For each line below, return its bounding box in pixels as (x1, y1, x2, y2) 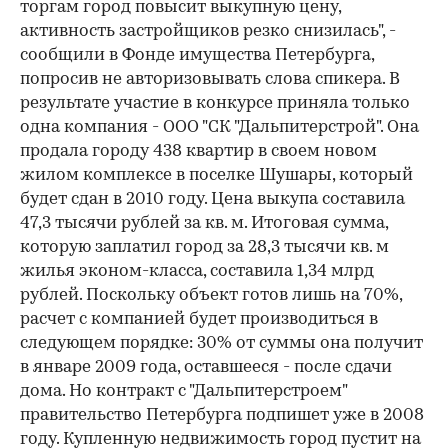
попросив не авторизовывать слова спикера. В (20, 71, 400, 89)
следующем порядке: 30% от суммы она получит (20, 335, 423, 353)
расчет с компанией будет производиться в (20, 311, 378, 329)
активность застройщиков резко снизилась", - (20, 23, 396, 41)
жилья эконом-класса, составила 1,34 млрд (20, 263, 374, 281)
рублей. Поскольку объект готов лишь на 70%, (20, 287, 402, 305)
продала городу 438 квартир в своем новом (20, 143, 377, 161)
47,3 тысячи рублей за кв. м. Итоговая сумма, (20, 215, 388, 233)
